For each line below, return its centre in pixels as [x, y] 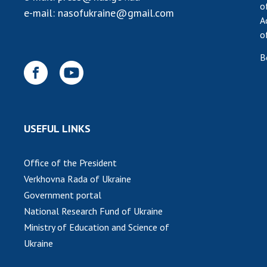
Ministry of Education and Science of [97, 227]
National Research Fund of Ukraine [93, 211]
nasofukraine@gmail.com [116, 13]
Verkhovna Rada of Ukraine [77, 178]
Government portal [63, 195]
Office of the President [70, 162]
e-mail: [41, 13]
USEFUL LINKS [57, 128]
